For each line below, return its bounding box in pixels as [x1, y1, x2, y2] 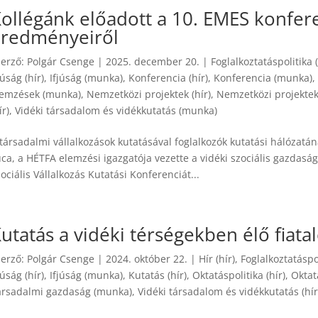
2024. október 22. [106, 252, 188, 265]
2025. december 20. [106, 55, 200, 68]
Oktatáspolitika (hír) [192, 268, 286, 282]
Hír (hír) [199, 252, 236, 265]
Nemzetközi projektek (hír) [87, 87, 212, 101]
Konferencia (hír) [128, 71, 209, 84]
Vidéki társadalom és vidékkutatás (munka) [15, 104, 218, 117]
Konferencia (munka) [214, 71, 313, 84]
